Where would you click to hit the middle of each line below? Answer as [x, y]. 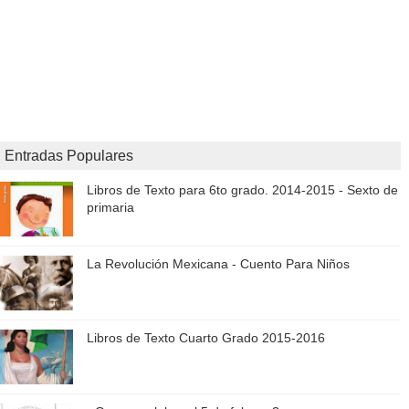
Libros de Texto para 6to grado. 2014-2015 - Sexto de [242, 190]
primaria [110, 208]
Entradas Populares [69, 155]
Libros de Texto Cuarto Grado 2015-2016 [206, 338]
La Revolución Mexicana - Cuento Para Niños [218, 264]
